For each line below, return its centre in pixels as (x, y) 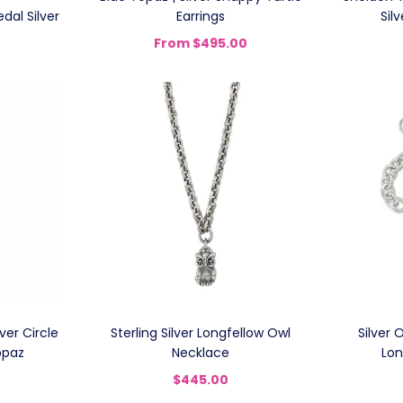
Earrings (201, 16)
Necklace (201, 353)
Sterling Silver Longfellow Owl (201, 333)
